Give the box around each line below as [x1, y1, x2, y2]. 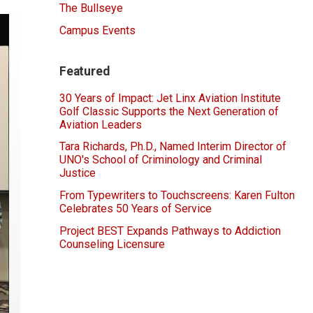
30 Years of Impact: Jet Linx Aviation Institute [59, 91, 281, 105]
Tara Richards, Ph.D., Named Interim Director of [59, 140, 286, 154]
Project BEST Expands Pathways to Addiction [59, 224, 281, 238]
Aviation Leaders [59, 117, 142, 131]
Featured [59, 64, 110, 78]
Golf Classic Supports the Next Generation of [59, 104, 279, 118]
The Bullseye [59, 1, 123, 15]
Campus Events [59, 24, 136, 38]
